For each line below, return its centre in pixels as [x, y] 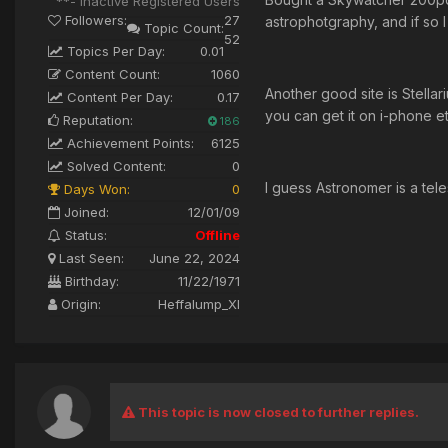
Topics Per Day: [114, 51]
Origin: [79, 304]
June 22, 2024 [194, 258]
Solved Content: [114, 166]
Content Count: [110, 74]
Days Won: [95, 189]
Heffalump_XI [199, 304]
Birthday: [90, 281]
